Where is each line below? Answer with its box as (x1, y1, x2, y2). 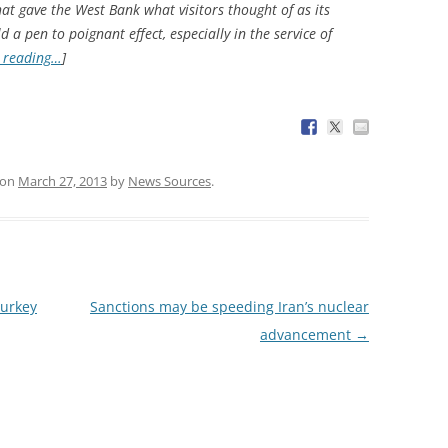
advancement (259, 324, 355, 344)
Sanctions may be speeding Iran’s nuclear (89, 296, 369, 316)
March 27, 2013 (18, 171, 107, 190)
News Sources (128, 171, 211, 190)
